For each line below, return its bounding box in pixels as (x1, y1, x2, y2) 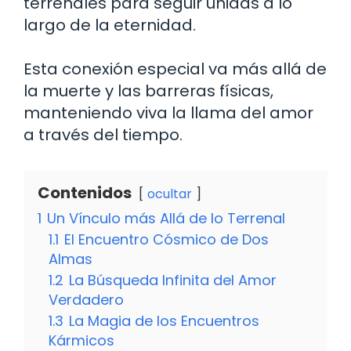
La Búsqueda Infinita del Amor (69, 270, 277, 290)
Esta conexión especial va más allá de (24, 57, 327, 80)
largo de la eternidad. (24, 13, 196, 36)
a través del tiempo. (24, 123, 183, 146)
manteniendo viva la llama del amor (24, 101, 313, 124)
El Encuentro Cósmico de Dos (64, 229, 269, 249)
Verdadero (49, 289, 124, 309)
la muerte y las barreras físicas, (24, 79, 273, 102)
